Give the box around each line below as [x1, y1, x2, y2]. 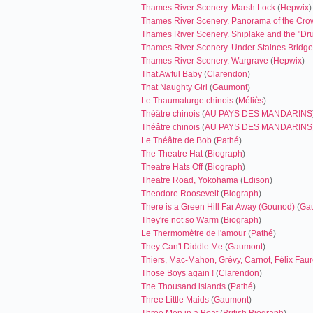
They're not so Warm [141, 215, 219, 225]
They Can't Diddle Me [141, 242, 223, 252]
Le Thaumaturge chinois [141, 96, 233, 105]
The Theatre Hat [141, 149, 203, 159]
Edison [243, 175, 270, 185]
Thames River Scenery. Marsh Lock [141, 3, 275, 13]
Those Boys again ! [141, 268, 214, 278]
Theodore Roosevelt [141, 189, 219, 198]
